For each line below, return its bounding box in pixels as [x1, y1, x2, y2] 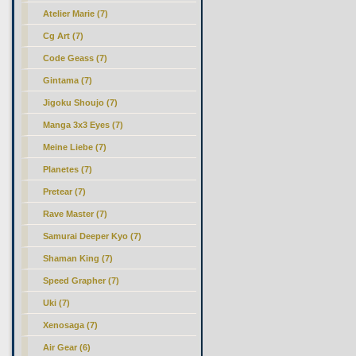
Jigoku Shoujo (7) [43, 98, 118, 107]
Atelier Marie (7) [43, 9, 109, 18]
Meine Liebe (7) [43, 142, 107, 152]
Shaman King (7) [43, 253, 114, 263]
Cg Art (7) [43, 31, 84, 41]
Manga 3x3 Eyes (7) [43, 120, 124, 130]
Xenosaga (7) [43, 320, 99, 330]
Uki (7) [43, 298, 71, 308]
